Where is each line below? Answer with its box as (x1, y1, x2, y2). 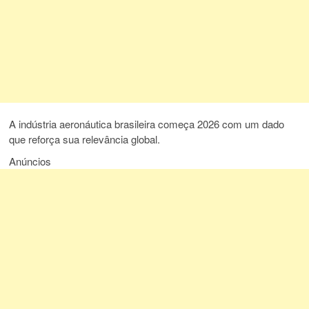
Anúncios (9, 154, 52, 169)
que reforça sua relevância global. (9, 132, 161, 147)
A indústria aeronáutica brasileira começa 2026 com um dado (9, 117, 285, 132)
